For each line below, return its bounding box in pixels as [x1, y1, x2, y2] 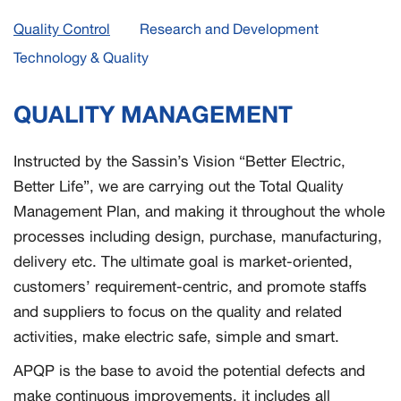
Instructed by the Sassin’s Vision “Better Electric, [13, 152, 346, 170]
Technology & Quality [13, 49, 149, 65]
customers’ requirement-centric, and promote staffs [13, 277, 367, 295]
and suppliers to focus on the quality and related [13, 303, 342, 320]
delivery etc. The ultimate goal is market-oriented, [13, 252, 353, 270]
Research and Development [140, 21, 319, 37]
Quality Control [13, 21, 110, 37]
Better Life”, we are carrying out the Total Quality [13, 177, 344, 195]
